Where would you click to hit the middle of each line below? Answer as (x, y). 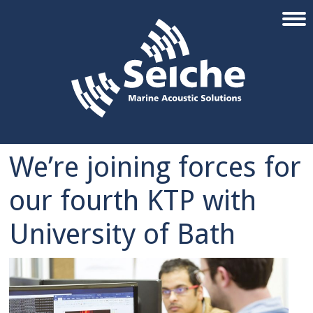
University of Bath (123, 234)
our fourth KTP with (133, 200)
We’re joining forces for (155, 167)
